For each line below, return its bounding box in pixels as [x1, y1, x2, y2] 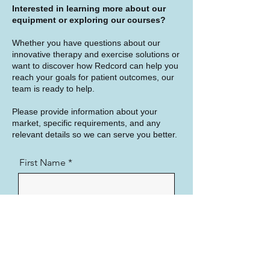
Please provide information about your [12, 107, 157, 116]
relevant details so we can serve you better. [12, 130, 177, 139]
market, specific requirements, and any [12, 118, 160, 128]
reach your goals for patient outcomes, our [12, 72, 174, 82]
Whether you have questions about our [12, 38, 160, 48]
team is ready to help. [12, 84, 95, 93]
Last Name [19, 201, 64, 213]
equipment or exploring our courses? [12, 15, 166, 25]
